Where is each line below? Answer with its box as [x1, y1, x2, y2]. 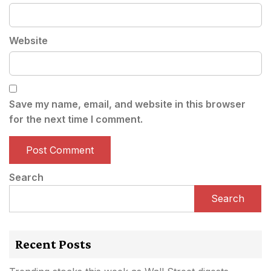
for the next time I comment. [9, 113, 143, 125]
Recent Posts [15, 236, 91, 252]
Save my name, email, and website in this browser [9, 97, 246, 110]
